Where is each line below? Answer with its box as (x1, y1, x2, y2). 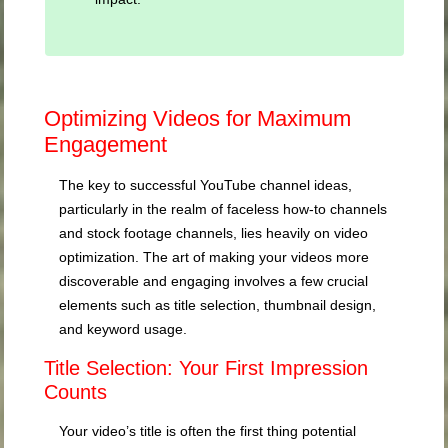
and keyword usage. (59, 321, 188, 338)
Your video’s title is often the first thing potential (59, 423, 357, 440)
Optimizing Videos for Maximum (44, 106, 352, 132)
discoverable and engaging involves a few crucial (59, 273, 369, 290)
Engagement (44, 132, 168, 158)
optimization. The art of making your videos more (59, 249, 370, 266)
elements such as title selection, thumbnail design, (59, 297, 377, 314)
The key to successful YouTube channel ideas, (59, 177, 353, 194)
